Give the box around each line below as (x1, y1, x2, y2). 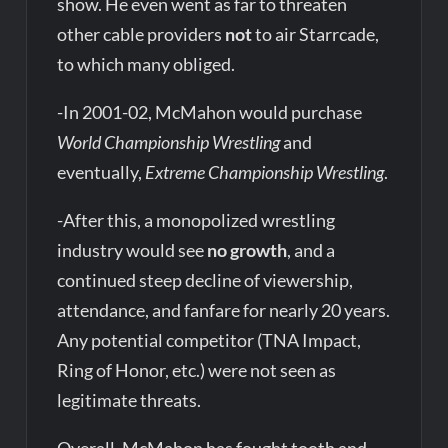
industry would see (57, 239, 208, 262)
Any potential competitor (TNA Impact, (57, 329, 362, 352)
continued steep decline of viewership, (57, 269, 354, 292)
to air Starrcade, (252, 23, 380, 46)
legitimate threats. (57, 389, 202, 412)
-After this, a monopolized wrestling (57, 209, 336, 232)
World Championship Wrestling (57, 131, 281, 154)
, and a (287, 239, 336, 262)
